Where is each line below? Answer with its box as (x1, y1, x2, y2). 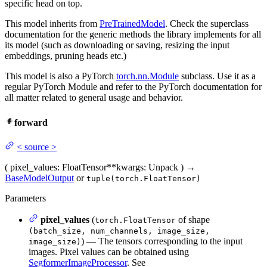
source (24, 141, 49, 152)
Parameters (5, 193, 46, 203)
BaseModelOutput (5, 172, 74, 183)
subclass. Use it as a (179, 71, 256, 82)
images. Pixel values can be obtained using (29, 246, 189, 257)
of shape (176, 214, 210, 225)
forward (14, 117, 48, 128)
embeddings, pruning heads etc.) (5, 51, 126, 61)
